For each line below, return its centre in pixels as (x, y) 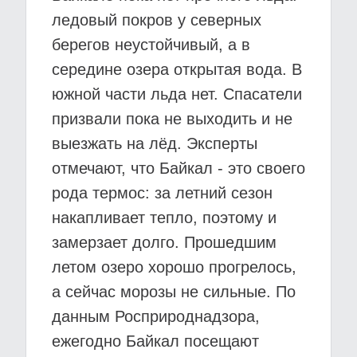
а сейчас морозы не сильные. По (174, 292)
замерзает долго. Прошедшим (164, 242)
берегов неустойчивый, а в (151, 45)
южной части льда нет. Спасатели (177, 94)
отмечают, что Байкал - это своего (178, 168)
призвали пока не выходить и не (172, 119)
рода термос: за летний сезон (162, 193)
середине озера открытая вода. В (177, 69)
